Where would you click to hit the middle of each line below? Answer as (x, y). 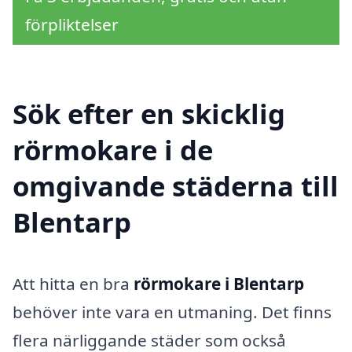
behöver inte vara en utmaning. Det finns (172, 312)
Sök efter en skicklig (149, 113)
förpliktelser (72, 24)
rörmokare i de (113, 149)
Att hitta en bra (73, 283)
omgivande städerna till (176, 185)
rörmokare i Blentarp (219, 283)
